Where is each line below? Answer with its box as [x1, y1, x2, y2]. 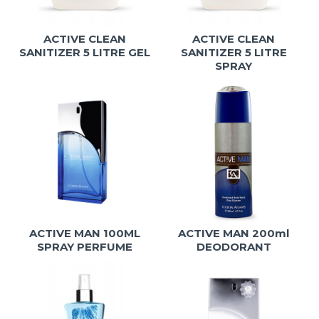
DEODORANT [196, 239, 271, 253]
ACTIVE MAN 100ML [29, 226, 141, 240]
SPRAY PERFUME [37, 239, 133, 253]
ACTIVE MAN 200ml [178, 226, 290, 240]
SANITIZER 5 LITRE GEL [19, 45, 151, 59]
